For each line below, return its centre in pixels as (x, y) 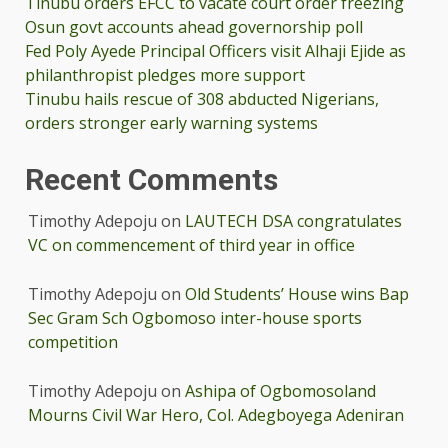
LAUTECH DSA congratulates (293, 221)
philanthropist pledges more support (165, 75)
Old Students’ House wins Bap (297, 294)
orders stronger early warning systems (171, 123)
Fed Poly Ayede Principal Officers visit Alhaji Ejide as (215, 51)
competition (73, 342)
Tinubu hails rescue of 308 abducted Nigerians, (202, 99)
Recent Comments (151, 180)
